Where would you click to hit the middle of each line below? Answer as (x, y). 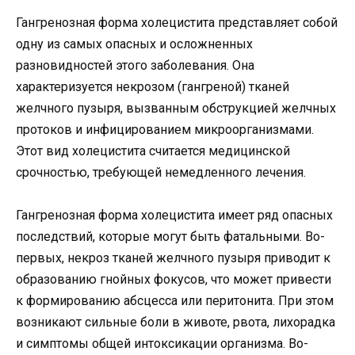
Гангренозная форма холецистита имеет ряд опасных (174, 215)
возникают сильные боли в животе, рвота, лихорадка (176, 322)
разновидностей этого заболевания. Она (135, 65)
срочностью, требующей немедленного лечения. (161, 172)
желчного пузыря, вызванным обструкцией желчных (176, 108)
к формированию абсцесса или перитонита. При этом (175, 300)
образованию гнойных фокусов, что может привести (174, 279)
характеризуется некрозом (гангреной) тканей (153, 86)
